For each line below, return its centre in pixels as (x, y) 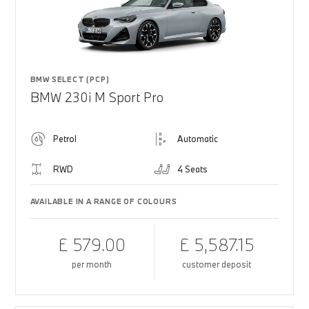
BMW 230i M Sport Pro (97, 97)
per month (92, 264)
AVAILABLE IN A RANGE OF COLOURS (103, 201)
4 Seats (192, 169)
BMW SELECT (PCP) (70, 79)
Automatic (198, 139)
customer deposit (217, 264)
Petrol (64, 139)
